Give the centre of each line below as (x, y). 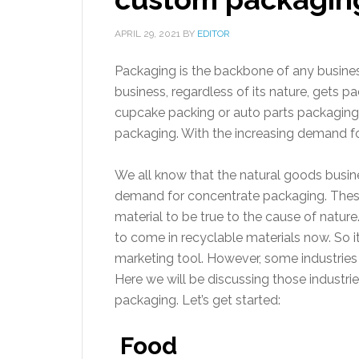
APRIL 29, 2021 (147, 34)
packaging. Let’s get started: (198, 300)
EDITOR (214, 34)
